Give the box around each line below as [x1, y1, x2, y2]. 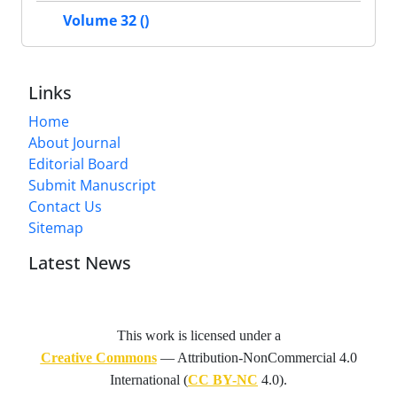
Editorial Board [28, 154, 128, 174]
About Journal [28, 133, 121, 152]
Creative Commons [40, 350, 157, 365]
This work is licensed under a [116, 328, 281, 343]
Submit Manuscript [28, 175, 156, 195]
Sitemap [28, 218, 83, 237]
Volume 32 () [63, 11, 149, 31]
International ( [110, 372, 188, 387]
